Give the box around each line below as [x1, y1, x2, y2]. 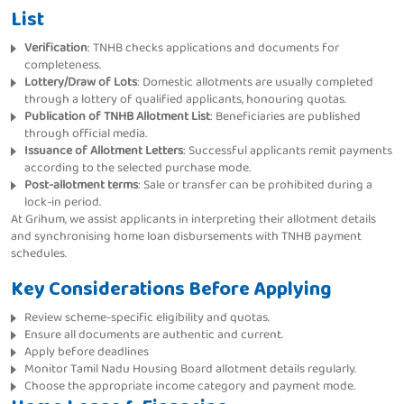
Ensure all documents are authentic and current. [24, 325, 283, 345]
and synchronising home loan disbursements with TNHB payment [11, 226, 362, 247]
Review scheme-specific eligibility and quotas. [24, 308, 270, 328]
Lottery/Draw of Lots [24, 72, 137, 93]
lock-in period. [24, 192, 101, 213]
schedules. [11, 243, 67, 264]
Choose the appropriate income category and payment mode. [24, 376, 355, 397]
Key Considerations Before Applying [11, 273, 332, 307]
